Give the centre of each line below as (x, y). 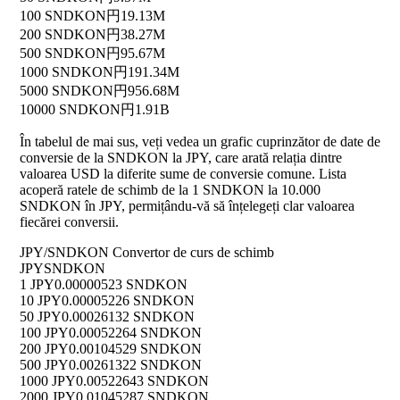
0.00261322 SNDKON (135, 365)
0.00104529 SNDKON (135, 349)
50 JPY (41, 317)
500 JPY (44, 365)
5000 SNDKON (67, 91)
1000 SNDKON (67, 72)
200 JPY (44, 349)
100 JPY (44, 333)
